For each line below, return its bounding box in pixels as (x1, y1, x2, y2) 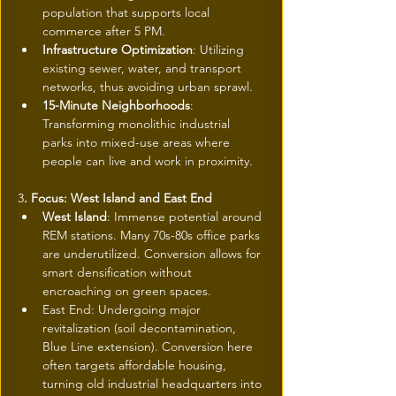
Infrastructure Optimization (42, 42, 193, 57)
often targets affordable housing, (42, 357, 230, 373)
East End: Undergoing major (42, 301, 204, 317)
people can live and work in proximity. (42, 153, 253, 169)
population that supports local (42, 4, 213, 20)
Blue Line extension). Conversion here (42, 339, 256, 354)
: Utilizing (193, 42, 247, 57)
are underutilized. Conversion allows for (42, 246, 264, 262)
